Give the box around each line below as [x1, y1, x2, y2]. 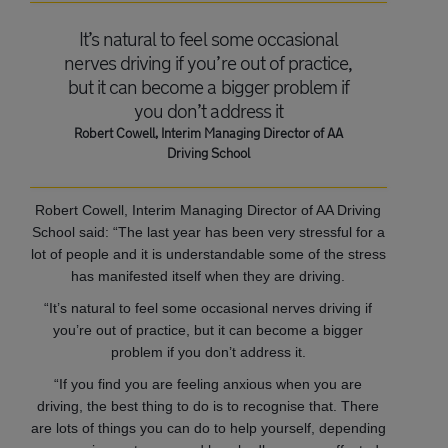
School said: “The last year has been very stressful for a [31, 223, 385, 240]
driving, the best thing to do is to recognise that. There [37, 397, 380, 414]
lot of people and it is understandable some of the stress [30, 245, 386, 262]
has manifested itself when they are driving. [71, 267, 346, 284]
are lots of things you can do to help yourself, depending [30, 419, 386, 436]
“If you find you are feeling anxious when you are [54, 375, 363, 392]
